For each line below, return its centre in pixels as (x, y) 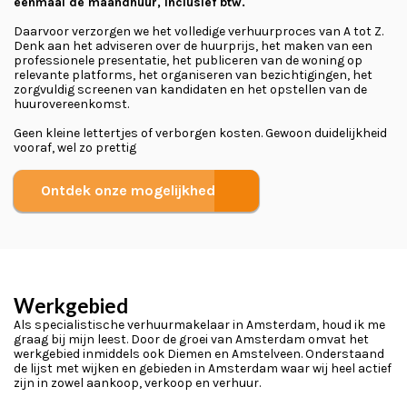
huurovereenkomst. (71, 104)
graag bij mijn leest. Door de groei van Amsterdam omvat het (191, 339)
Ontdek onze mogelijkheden (136, 190)
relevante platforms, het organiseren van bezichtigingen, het (193, 75)
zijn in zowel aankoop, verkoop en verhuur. (137, 383)
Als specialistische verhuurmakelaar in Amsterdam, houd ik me (199, 325)
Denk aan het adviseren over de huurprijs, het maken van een (193, 46)
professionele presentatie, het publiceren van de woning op (188, 60)
